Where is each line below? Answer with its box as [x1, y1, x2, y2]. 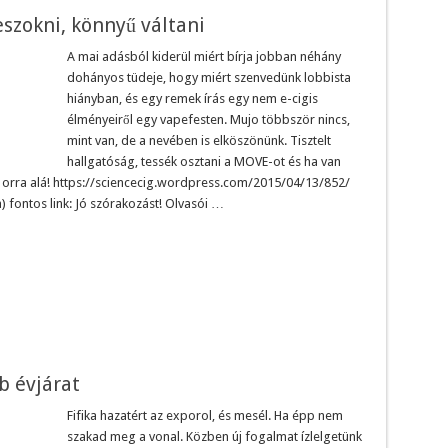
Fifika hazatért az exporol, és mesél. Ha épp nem [66, 407, 343, 423]
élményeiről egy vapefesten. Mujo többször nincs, [66, 111, 350, 127]
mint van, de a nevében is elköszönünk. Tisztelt [66, 132, 331, 148]
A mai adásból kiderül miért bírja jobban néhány [66, 48, 341, 64]
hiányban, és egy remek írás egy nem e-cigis [66, 90, 318, 106]
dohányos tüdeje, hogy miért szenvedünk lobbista [66, 69, 351, 85]
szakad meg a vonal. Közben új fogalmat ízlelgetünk [66, 428, 362, 444]
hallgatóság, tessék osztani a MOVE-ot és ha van [66, 153, 341, 169]
